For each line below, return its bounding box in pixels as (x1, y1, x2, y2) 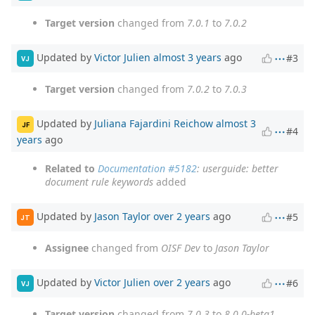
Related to (45, 162, 95, 176)
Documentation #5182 (98, 162, 197, 176)
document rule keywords (45, 175, 153, 189)
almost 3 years (153, 51, 221, 65)
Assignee (45, 241, 89, 255)
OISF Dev (161, 241, 200, 255)
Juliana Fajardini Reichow (94, 117, 213, 131)
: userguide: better (197, 162, 278, 176)
